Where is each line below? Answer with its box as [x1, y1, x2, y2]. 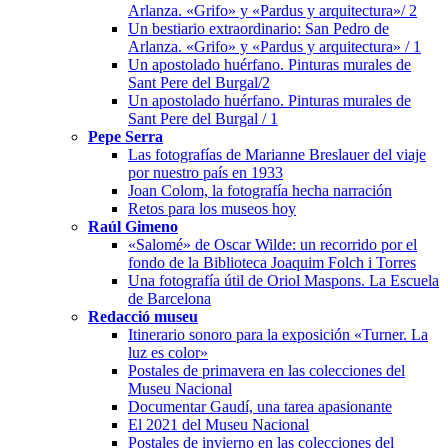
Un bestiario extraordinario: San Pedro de [128, 19, 389, 37]
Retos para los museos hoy [128, 199, 296, 217]
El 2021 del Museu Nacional [128, 415, 309, 433]
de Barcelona [128, 289, 211, 307]
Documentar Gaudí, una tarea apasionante [128, 397, 392, 415]
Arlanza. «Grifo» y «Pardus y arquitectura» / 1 [128, 37, 421, 55]
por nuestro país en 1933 [128, 163, 283, 181]
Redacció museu [88, 307, 198, 325]
